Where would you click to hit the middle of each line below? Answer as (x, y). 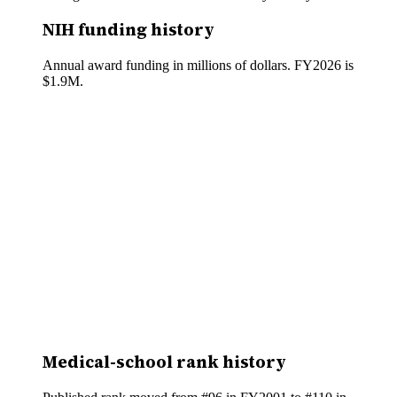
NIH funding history (128, 30)
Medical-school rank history (164, 362)
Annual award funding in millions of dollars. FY (178, 66)
